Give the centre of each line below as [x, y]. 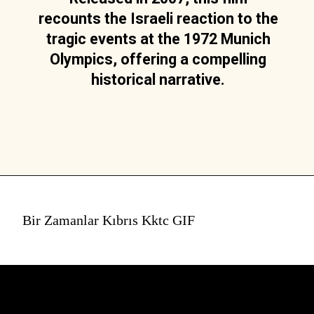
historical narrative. [158, 79]
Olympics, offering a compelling [158, 59]
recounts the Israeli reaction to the [158, 18]
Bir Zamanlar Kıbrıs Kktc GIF [109, 220]
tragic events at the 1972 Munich [158, 39]
